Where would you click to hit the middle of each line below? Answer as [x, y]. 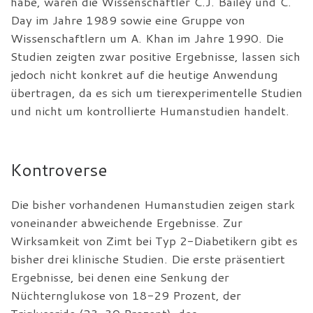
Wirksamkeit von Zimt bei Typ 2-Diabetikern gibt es [154, 240]
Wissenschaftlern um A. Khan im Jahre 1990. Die [147, 38]
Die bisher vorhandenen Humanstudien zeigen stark [153, 204]
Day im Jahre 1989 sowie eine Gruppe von [128, 20]
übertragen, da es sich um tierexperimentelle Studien [156, 92]
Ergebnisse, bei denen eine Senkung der [120, 277]
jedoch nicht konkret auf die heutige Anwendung [144, 74]
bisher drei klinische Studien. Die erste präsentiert [148, 259]
